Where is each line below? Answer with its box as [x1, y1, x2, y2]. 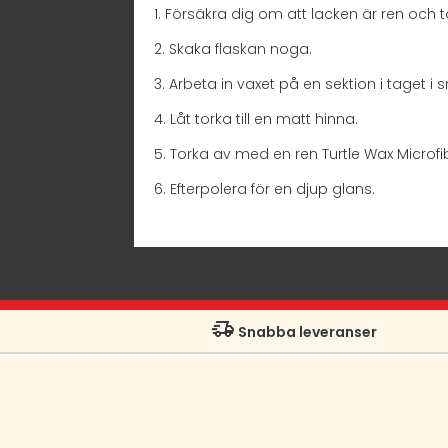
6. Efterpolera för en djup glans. [154, 178, 376, 199]
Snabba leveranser [234, 322, 377, 343]
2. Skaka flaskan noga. [154, 38, 313, 59]
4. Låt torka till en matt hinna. [154, 108, 359, 129]
